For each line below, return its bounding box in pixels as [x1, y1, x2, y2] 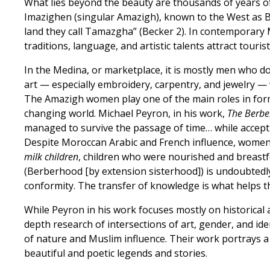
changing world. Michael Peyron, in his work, [24, 107, 227, 120]
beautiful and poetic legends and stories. [24, 246, 207, 260]
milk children [24, 150, 78, 163]
